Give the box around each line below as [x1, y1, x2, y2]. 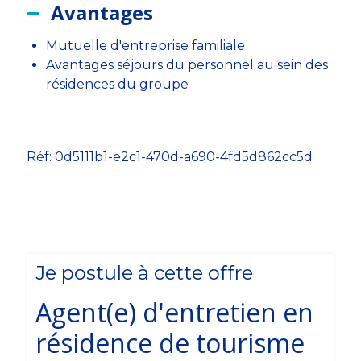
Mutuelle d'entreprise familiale [45, 38, 245, 53]
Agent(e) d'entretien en [35, 295, 313, 330]
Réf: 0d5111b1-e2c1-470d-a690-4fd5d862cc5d [26, 149, 313, 164]
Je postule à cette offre [35, 261, 253, 284]
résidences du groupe [45, 77, 189, 92]
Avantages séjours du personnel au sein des [45, 57, 328, 73]
